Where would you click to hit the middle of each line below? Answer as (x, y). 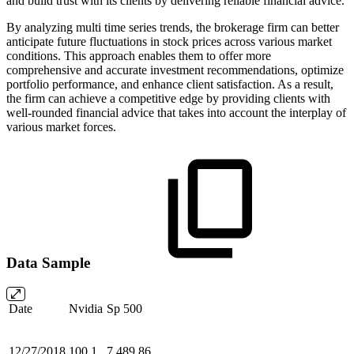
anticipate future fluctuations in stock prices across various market (169, 42)
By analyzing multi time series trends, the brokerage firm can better (173, 28)
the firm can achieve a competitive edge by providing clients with (168, 99)
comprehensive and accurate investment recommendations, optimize (175, 70)
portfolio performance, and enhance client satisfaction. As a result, (170, 85)
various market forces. (61, 127)
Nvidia (86, 308)
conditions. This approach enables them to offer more (139, 56)
